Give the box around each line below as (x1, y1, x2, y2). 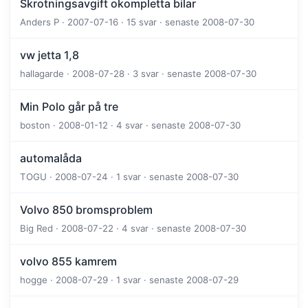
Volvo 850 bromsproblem (20, 203, 153, 217)
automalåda (20, 151, 82, 166)
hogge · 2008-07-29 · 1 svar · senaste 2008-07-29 (20, 274, 239, 286)
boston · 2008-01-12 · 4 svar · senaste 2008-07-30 (20, 120, 241, 131)
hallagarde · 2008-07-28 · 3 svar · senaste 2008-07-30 (20, 68, 256, 80)
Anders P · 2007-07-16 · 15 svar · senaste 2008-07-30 (20, 16, 254, 28)
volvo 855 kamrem (20, 254, 117, 269)
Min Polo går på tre (20, 100, 118, 114)
